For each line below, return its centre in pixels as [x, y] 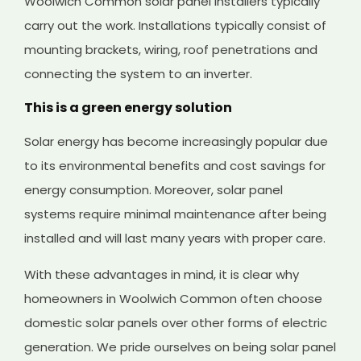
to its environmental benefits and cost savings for [175, 165]
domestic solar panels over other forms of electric [176, 322]
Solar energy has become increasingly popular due [176, 141]
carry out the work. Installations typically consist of [176, 25]
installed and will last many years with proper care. [175, 238]
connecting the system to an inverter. [139, 73]
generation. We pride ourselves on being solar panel [180, 346]
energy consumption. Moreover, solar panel [154, 189]
